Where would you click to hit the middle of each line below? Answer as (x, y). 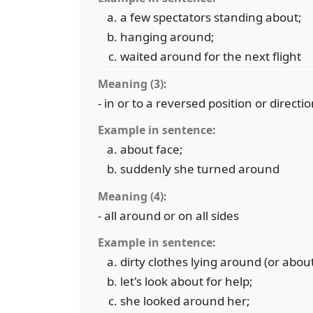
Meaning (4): (132, 196)
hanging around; (167, 37)
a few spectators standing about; (211, 17)
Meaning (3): (132, 84)
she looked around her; (185, 301)
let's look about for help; (187, 281)
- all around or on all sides (168, 216)
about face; (152, 149)
